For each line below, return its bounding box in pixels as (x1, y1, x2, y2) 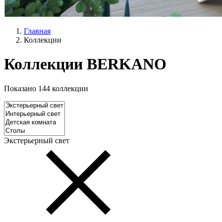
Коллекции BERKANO (4, 55, 166, 73)
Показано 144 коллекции (4, 84, 88, 93)
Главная (24, 27, 51, 35)
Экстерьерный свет (4, 136, 69, 145)
